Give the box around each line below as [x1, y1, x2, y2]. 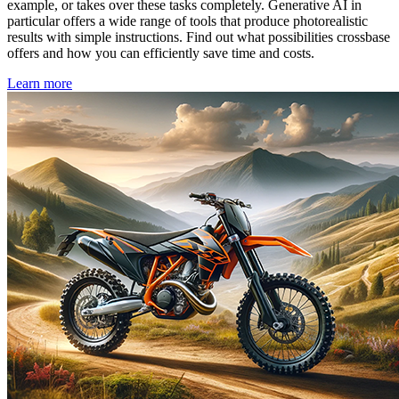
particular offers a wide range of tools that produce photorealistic [7, 13, 368, 29]
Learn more [7, 76, 72, 92]
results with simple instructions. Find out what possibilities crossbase [7, 29, 390, 45]
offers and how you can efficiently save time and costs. [7, 45, 314, 61]
